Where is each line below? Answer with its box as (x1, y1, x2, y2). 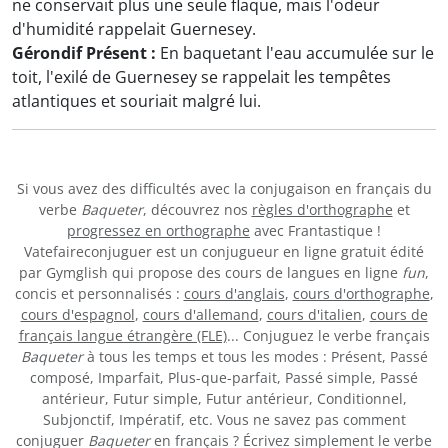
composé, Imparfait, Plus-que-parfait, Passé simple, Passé (30, 367, 418, 387)
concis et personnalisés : (14, 283, 184, 303)
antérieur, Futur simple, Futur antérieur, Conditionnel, (41, 388, 407, 408)
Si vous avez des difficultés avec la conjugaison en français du (16, 178, 432, 198)
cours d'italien (266, 304, 362, 324)
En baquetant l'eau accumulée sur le (156, 41, 434, 64)
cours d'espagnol (20, 304, 135, 324)
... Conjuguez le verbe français (226, 325, 430, 345)
